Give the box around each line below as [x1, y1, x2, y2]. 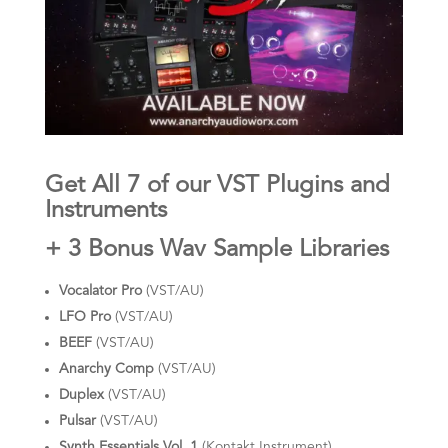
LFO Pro [58, 309, 115, 324]
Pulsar [58, 413, 100, 428]
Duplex [58, 387, 108, 402]
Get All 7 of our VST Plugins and [44, 173, 390, 198]
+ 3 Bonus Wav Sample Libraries [44, 237, 389, 262]
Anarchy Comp [58, 361, 158, 376]
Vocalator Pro [58, 283, 146, 298]
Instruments [44, 198, 167, 223]
